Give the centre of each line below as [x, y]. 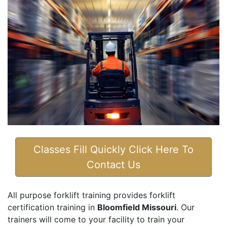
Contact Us [113, 165]
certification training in [52, 207]
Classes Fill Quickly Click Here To [113, 150]
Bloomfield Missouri [137, 207]
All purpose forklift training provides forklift [91, 195]
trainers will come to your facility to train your [96, 220]
